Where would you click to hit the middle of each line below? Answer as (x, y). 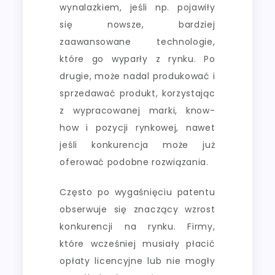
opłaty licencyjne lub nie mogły (137, 261)
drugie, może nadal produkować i (137, 76)
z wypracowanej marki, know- (137, 110)
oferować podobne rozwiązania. (134, 162)
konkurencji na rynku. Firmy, (137, 226)
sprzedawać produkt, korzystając (137, 93)
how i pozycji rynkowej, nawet (137, 127)
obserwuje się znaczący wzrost (137, 209)
